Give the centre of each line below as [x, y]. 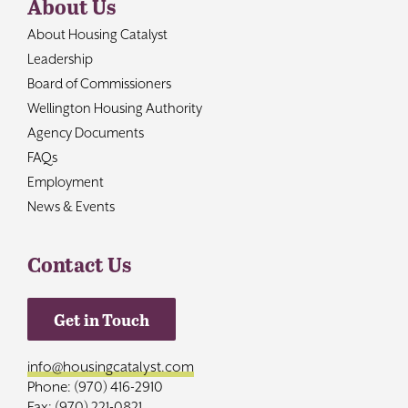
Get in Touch [101, 319]
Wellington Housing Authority [114, 107]
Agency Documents [85, 132]
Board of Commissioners [99, 83]
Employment [65, 181]
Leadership [60, 58]
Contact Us [79, 264]
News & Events [71, 206]
